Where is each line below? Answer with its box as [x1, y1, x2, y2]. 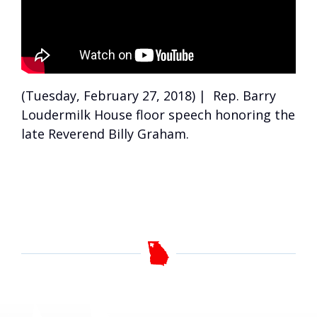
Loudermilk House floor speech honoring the [21, 106, 295, 124]
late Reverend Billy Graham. [21, 125, 189, 143]
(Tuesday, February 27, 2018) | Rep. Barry [21, 87, 276, 105]
